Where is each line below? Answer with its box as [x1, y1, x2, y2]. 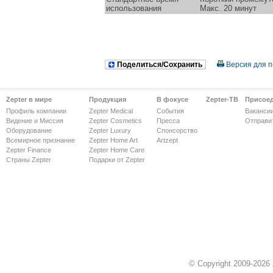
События [157, 107, 184, 115]
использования [106, 4, 161, 13]
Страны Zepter [6, 156, 51, 163]
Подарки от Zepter [89, 156, 145, 163]
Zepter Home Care [89, 146, 144, 154]
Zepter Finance [6, 146, 51, 154]
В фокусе [157, 96, 188, 103]
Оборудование [6, 127, 52, 134]
